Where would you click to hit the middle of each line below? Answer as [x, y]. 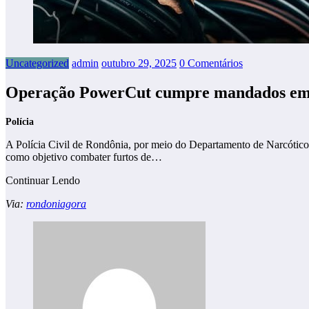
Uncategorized [37, 63]
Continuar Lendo [43, 180]
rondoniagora [56, 203]
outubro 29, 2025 [139, 63]
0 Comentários [211, 63]
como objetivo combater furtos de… [84, 157]
